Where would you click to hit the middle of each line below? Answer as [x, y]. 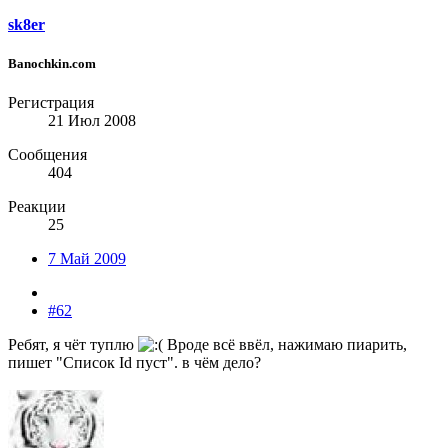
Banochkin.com [52, 63]
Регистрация [51, 103]
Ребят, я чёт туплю [73, 345]
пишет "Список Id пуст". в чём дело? [134, 363]
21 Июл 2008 [92, 121]
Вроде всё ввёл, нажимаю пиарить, [285, 345]
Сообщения [47, 155]
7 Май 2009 [87, 259]
